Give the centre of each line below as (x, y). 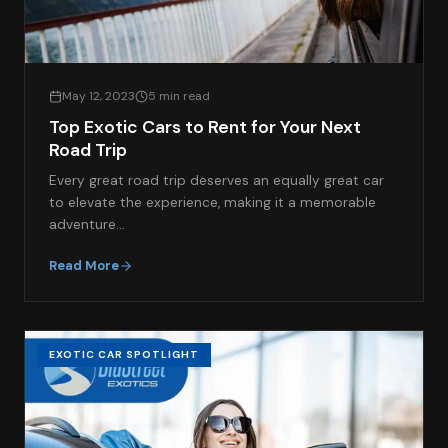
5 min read (179, 96)
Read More (84, 266)
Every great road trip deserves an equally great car (216, 181)
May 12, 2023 (98, 96)
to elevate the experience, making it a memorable (212, 203)
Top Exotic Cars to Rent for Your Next (205, 127)
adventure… (87, 225)
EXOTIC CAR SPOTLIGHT (124, 355)
